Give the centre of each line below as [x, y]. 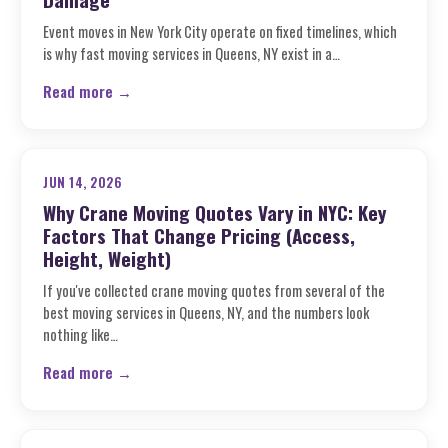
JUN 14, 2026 [83, 182]
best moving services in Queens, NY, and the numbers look [206, 312]
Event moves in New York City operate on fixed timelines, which [220, 31]
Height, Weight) [107, 258]
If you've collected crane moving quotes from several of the [214, 290]
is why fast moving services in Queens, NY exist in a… [191, 53]
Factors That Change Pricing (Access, [199, 235]
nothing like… [80, 334]
